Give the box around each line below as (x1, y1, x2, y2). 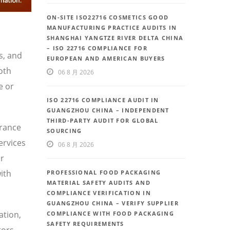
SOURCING (47, 127, 82, 135)
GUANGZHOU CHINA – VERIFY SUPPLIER (47, 199, 179, 207)
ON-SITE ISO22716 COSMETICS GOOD (47, 13, 169, 22)
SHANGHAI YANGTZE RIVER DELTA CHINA (47, 34, 184, 42)
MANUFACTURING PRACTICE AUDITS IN (47, 24, 177, 32)
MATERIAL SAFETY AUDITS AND (47, 179, 150, 187)
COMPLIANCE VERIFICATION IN (47, 189, 151, 197)
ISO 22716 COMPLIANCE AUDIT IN (47, 96, 159, 104)
